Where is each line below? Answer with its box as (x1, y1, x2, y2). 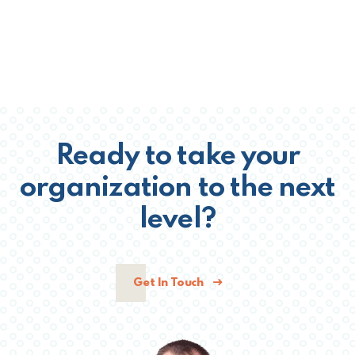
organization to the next (19, 174, 336, 203)
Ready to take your (55, 143, 300, 171)
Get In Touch (133, 277, 207, 288)
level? (139, 206, 216, 235)
